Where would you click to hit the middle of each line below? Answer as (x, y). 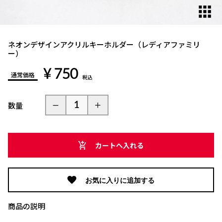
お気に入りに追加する (120, 180)
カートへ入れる (120, 145)
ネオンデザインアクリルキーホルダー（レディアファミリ (104, 44)
